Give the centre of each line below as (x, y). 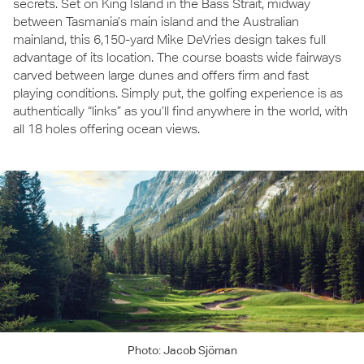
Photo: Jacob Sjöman (182, 350)
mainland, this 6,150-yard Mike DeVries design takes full (169, 39)
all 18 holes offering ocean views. (106, 128)
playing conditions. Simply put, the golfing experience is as (178, 93)
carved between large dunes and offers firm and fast (161, 75)
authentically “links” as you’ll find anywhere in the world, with (180, 110)
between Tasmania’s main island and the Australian (156, 21)
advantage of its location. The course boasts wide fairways (177, 57)
